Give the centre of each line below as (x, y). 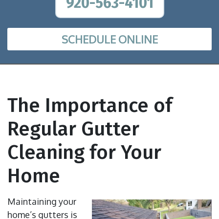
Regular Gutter (73, 129)
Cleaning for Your (84, 153)
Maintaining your (42, 202)
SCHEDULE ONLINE (109, 39)
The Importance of (90, 106)
